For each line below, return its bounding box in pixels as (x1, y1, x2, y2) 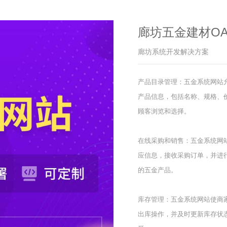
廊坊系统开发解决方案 (138, 48, 209, 56)
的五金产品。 (138, 166, 177, 174)
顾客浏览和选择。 (138, 107, 191, 115)
